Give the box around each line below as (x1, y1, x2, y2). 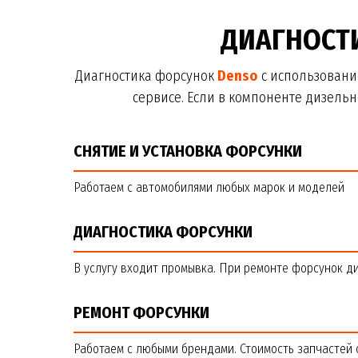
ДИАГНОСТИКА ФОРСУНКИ (74, 222, 253, 241)
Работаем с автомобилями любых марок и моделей (74, 180, 344, 195)
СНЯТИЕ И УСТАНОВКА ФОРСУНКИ (74, 141, 302, 161)
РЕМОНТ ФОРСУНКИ (74, 303, 209, 322)
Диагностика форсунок (75, 67, 217, 85)
